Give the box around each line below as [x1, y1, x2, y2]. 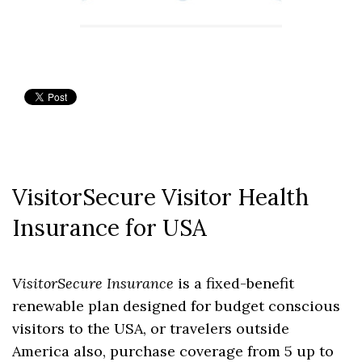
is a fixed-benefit [174, 274, 294, 293]
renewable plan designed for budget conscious [12, 297, 340, 316]
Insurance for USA [12, 213, 207, 242]
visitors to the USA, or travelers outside [12, 319, 289, 339]
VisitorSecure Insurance [12, 274, 174, 293]
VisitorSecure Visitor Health [12, 182, 309, 212]
